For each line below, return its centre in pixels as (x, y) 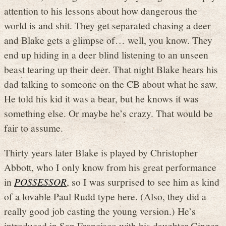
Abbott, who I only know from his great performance (110, 167)
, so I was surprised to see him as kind (143, 181)
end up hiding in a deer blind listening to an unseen (106, 55)
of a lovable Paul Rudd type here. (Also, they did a (105, 196)
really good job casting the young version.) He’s (100, 211)
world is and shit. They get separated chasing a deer (107, 25)
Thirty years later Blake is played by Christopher (101, 152)
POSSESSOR (40, 181)
